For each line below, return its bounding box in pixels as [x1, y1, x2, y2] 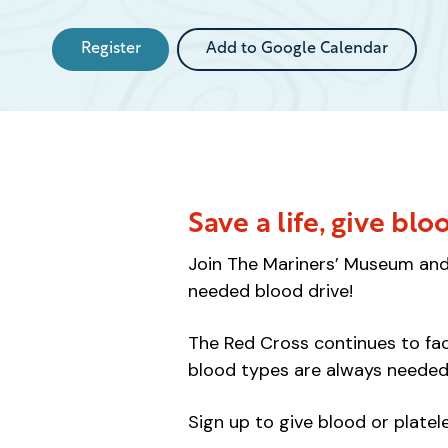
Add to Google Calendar [205, 40, 388, 57]
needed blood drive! [188, 278, 353, 303]
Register [80, 40, 141, 57]
